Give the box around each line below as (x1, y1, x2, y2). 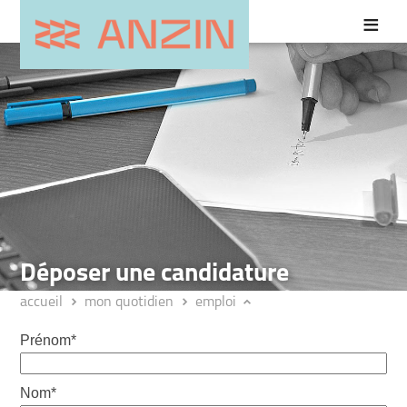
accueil (20, 295, 64, 310)
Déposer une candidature (36, 262, 290, 287)
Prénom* (20, 333, 77, 348)
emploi (195, 295, 237, 310)
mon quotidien (84, 295, 174, 310)
